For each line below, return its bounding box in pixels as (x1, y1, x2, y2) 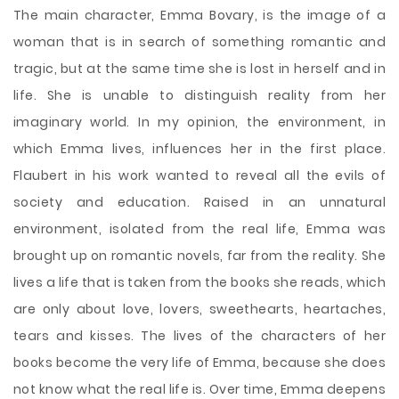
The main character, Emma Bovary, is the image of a (13, 6, 386, 24)
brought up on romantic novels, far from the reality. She (13, 247, 386, 265)
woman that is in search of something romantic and (13, 33, 386, 51)
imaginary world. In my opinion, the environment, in (13, 113, 386, 131)
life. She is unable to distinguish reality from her (13, 86, 386, 104)
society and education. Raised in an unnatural (13, 193, 386, 211)
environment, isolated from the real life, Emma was (13, 220, 386, 238)
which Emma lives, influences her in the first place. (13, 140, 386, 158)
